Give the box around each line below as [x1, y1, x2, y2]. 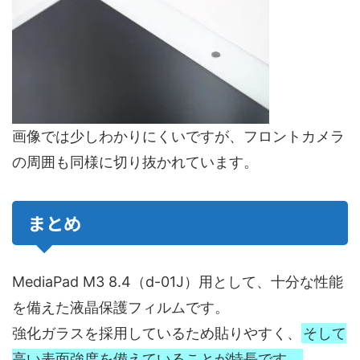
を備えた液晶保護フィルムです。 [12, 299, 229, 317]
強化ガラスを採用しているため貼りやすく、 [12, 325, 301, 342]
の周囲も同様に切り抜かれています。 [12, 153, 258, 171]
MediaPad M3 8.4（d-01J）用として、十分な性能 [12, 273, 343, 291]
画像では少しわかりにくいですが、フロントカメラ [12, 128, 345, 145]
